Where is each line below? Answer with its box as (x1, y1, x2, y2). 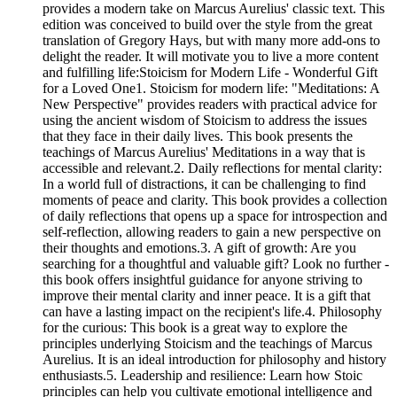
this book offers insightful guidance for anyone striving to (43, 271, 362, 287)
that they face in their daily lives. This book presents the (43, 128, 353, 144)
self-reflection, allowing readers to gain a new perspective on (43, 223, 381, 239)
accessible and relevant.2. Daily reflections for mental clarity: (43, 160, 382, 175)
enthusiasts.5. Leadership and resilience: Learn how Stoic (43, 367, 362, 383)
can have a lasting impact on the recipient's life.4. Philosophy (43, 303, 382, 319)
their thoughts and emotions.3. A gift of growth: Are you (43, 239, 356, 255)
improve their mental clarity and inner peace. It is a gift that (43, 287, 370, 303)
